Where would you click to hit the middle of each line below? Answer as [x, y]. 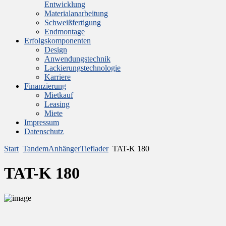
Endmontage [65, 32]
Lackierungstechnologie [82, 68]
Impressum [42, 122]
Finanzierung [45, 86]
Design [56, 50]
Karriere [58, 77]
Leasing [57, 104]
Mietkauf [59, 95]
